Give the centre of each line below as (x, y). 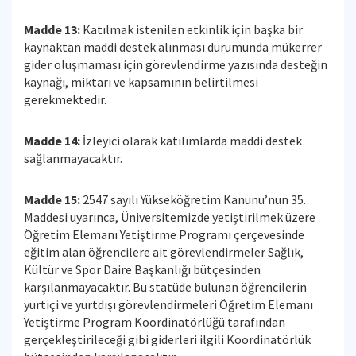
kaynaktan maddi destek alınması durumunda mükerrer (173, 47)
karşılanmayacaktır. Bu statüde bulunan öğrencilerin (165, 287)
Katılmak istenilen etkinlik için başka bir (192, 29)
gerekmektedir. (66, 99)
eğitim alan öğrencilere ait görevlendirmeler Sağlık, (164, 252)
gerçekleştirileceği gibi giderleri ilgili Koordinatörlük (167, 339)
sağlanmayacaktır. (74, 158)
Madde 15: (53, 199)
